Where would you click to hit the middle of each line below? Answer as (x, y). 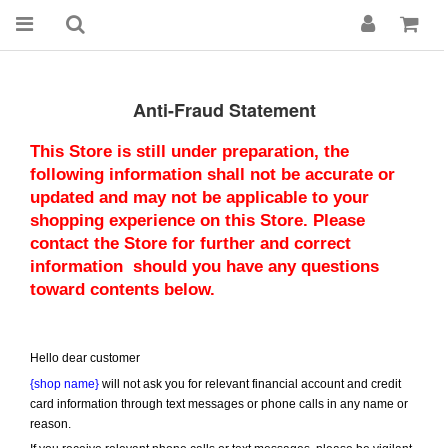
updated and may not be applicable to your (199, 197)
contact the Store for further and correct (190, 243)
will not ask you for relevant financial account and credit (250, 383)
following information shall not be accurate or (212, 174)
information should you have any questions (204, 266)
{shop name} (64, 383)
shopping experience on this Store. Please (197, 220)
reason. (50, 423)
